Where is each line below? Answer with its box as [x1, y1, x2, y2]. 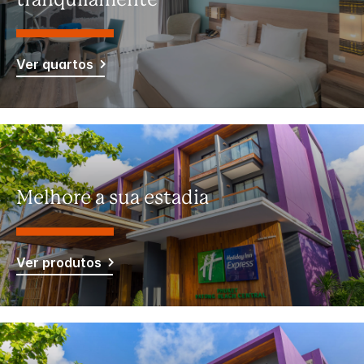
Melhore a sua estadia [16, 189, 209, 209]
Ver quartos [16, 55, 93, 72]
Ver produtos [16, 253, 102, 271]
